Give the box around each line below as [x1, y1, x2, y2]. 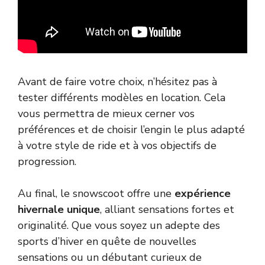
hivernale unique [18, 202, 100, 216]
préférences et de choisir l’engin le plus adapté [18, 122, 245, 137]
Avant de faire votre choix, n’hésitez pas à [18, 74, 217, 89]
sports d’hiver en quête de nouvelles [18, 234, 196, 248]
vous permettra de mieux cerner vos [18, 106, 195, 121]
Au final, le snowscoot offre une [18, 186, 174, 201]
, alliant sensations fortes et [100, 202, 234, 216]
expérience [174, 186, 231, 201]
